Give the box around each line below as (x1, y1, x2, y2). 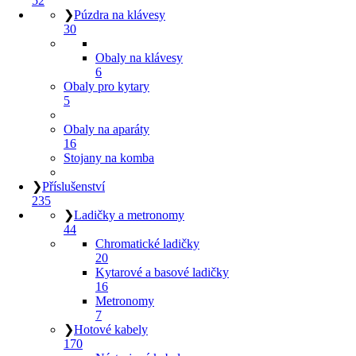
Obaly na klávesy (95, 51, 183, 64)
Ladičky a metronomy (74, 208, 184, 222)
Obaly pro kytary (64, 79, 149, 93)
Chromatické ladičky (95, 237, 199, 250)
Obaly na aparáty (64, 122, 149, 136)
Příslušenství (42, 180, 105, 193)
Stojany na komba (64, 151, 154, 164)
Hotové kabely (74, 323, 148, 336)
